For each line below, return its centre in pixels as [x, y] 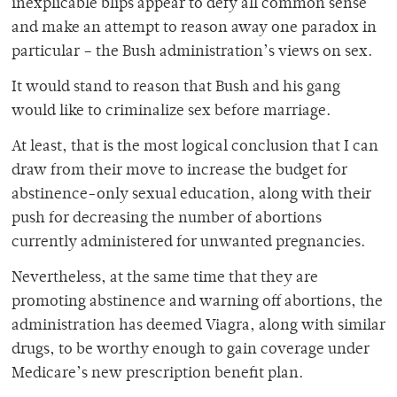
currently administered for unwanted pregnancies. [188, 243]
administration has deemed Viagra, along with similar [198, 327]
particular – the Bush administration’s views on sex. [192, 53]
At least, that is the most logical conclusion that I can [195, 148]
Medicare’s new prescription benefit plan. [157, 374]
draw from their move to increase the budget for [179, 171]
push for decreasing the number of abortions [167, 219]
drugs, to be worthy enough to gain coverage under [191, 350]
